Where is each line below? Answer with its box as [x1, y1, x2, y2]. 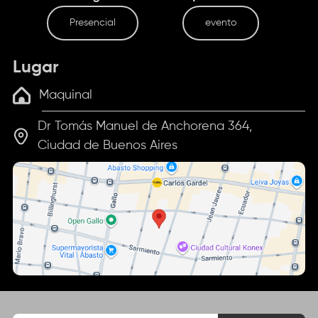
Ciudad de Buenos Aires [38, 139, 178, 153]
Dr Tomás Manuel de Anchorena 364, [38, 120, 253, 133]
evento [204, 17, 236, 28]
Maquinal [39, 88, 93, 102]
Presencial [70, 17, 116, 28]
